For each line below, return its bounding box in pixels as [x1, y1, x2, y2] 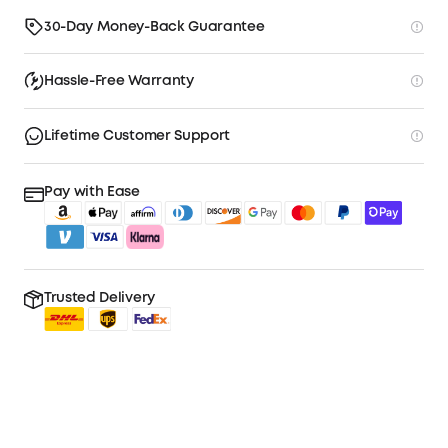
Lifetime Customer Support [44, 130, 230, 143]
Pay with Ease [44, 186, 140, 199]
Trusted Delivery [44, 292, 155, 305]
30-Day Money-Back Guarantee [44, 20, 265, 33]
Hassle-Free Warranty [44, 75, 194, 88]
